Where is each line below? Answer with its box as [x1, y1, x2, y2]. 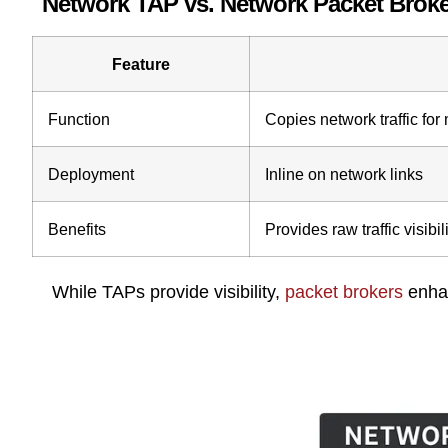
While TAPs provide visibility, [52, 281, 285, 302]
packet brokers [285, 281, 403, 302]
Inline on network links [265, 164, 423, 183]
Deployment [48, 164, 134, 183]
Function [48, 109, 110, 128]
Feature [112, 54, 170, 73]
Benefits [48, 219, 106, 238]
